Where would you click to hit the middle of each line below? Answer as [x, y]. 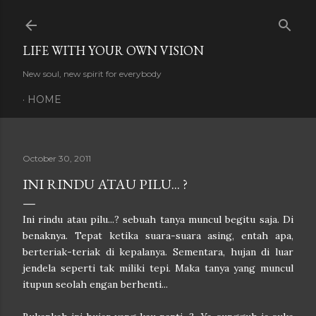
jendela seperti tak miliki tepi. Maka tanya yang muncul [158, 268]
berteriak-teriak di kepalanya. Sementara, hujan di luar [158, 252]
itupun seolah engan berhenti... [95, 284]
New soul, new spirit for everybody [92, 74]
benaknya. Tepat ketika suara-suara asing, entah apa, [158, 236]
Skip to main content [158, 18]
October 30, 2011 [57, 158]
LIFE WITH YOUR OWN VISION [113, 50]
